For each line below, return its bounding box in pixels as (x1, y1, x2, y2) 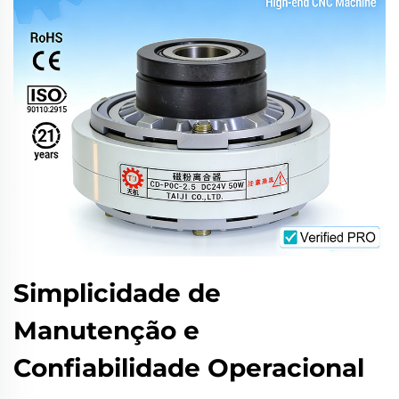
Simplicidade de (13, 278, 221, 308)
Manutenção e (13, 315, 199, 346)
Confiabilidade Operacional (13, 353, 364, 383)
